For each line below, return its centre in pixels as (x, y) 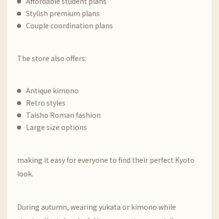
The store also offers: (52, 58)
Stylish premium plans (63, 13)
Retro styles (46, 103)
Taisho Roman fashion (63, 115)
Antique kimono (52, 90)
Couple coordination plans (69, 25)
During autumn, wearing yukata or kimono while (97, 207)
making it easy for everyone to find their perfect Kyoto (106, 160)
